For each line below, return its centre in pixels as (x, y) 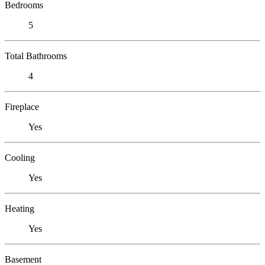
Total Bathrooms (36, 56)
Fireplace (22, 106)
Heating (20, 208)
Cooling (20, 157)
